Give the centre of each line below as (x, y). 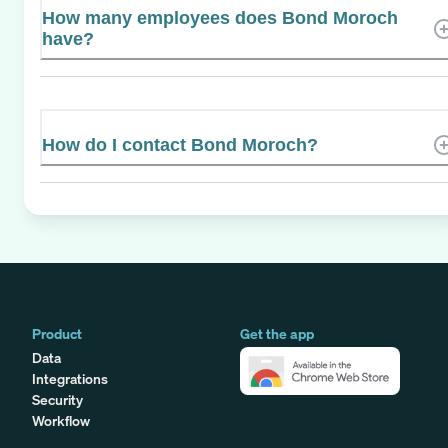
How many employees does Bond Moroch (220, 17)
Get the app (277, 333)
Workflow (61, 420)
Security (57, 399)
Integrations (70, 378)
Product (57, 333)
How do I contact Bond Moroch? (180, 144)
